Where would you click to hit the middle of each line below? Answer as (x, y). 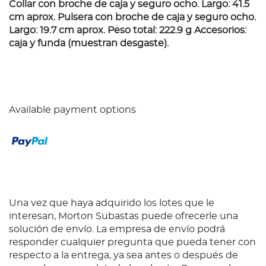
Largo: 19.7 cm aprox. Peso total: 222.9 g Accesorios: (128, 31)
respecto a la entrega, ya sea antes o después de (123, 256)
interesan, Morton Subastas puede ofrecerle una (123, 216)
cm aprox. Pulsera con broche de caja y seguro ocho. (132, 18)
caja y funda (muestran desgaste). (89, 44)
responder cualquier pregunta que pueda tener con (132, 243)
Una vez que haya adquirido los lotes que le (112, 203)
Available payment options (72, 110)
